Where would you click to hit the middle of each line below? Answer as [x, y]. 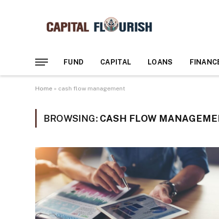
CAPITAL [116, 62]
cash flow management [92, 88]
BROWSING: [72, 118]
